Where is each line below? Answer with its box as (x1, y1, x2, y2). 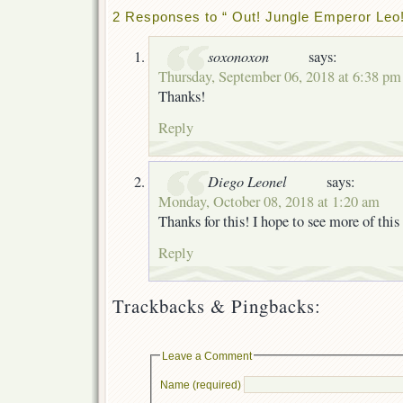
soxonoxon (208, 45, 269, 66)
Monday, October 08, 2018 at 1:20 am (158, 191, 380, 211)
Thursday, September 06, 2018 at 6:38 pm (158, 66, 401, 86)
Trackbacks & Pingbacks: (112, 292, 321, 318)
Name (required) (159, 378, 241, 390)
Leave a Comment (161, 349, 252, 362)
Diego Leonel (208, 170, 287, 191)
